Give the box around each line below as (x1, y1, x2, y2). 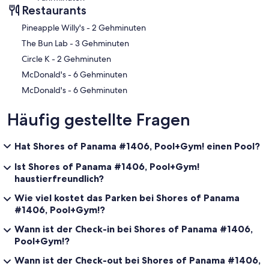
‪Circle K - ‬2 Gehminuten (57, 53, 111, 65)
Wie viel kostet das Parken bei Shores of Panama (14, 192, 240, 204)
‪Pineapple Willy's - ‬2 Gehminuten (92, 22, 146, 34)
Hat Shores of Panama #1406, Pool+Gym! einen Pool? (14, 140, 260, 153)
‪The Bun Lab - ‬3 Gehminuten (75, 38, 129, 49)
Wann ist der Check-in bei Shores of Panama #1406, (14, 223, 253, 235)
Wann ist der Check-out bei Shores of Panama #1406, (14, 254, 261, 267)
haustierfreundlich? (14, 172, 104, 185)
